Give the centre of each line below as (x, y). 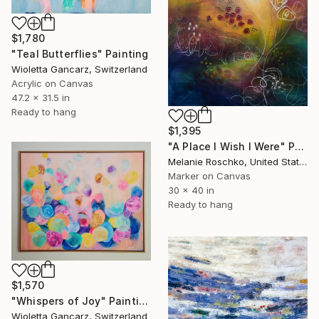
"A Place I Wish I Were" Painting (300, 147)
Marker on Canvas (209, 176)
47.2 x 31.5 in (41, 97)
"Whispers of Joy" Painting (143, 300)
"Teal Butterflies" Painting (80, 53)
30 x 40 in (191, 190)
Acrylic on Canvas (52, 83)
